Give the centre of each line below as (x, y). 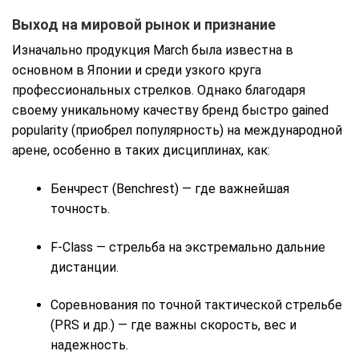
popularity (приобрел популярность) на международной (177, 131)
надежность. (89, 345)
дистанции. (85, 267)
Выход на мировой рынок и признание (144, 24)
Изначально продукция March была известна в (153, 50)
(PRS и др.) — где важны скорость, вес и (173, 325)
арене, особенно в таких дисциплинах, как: (141, 151)
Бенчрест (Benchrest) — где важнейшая (170, 188)
